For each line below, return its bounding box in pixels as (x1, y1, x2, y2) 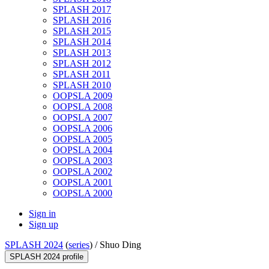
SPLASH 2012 (53, 58, 111, 69)
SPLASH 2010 (53, 80, 111, 91)
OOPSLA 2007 (53, 112, 112, 123)
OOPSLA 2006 (53, 123, 112, 134)
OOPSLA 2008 (53, 101, 112, 112)
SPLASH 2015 (53, 26, 111, 37)
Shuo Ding (100, 240, 141, 250)
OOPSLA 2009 (53, 91, 112, 101)
